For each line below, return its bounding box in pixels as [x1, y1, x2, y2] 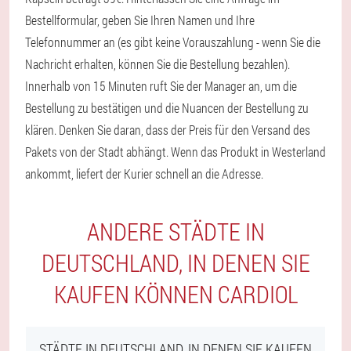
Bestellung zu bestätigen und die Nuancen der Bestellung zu [25, 100, 309, 116]
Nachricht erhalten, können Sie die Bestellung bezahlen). [25, 56, 290, 72]
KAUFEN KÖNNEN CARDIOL [53, 279, 298, 309]
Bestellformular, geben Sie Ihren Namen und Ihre [25, 12, 255, 28]
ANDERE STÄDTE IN [86, 216, 265, 247]
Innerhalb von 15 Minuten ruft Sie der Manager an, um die [25, 78, 297, 94]
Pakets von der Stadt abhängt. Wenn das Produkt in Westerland [25, 143, 326, 160]
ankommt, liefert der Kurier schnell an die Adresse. [25, 165, 263, 182]
